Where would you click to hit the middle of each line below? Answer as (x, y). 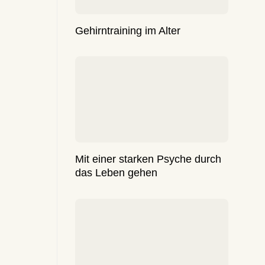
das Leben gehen (116, 172)
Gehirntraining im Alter (128, 30)
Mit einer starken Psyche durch (148, 159)
